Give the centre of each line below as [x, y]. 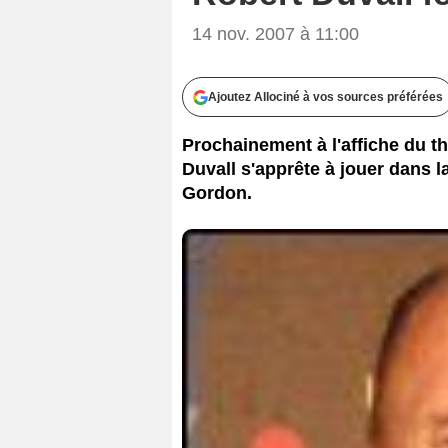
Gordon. [217, 192]
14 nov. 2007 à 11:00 [275, 33]
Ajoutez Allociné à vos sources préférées [325, 96]
